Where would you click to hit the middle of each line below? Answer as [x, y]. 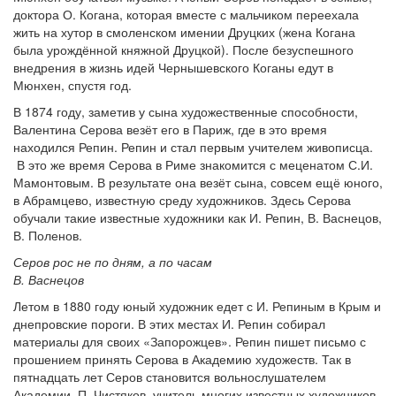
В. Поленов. [48, 235]
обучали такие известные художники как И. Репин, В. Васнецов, [198, 217]
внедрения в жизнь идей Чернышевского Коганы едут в [173, 67]
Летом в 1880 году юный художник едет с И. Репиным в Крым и [197, 306]
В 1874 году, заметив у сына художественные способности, [186, 111]
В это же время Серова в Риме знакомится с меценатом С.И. [193, 164]
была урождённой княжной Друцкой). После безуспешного [183, 49]
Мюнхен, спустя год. [72, 85]
